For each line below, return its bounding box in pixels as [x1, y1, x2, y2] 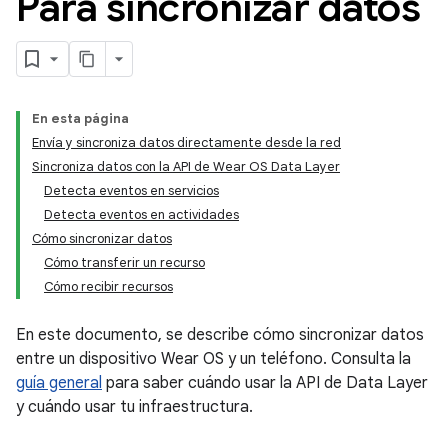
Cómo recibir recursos [44, 278, 173, 295]
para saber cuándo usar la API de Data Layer [102, 373, 428, 393]
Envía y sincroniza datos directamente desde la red [32, 134, 341, 151]
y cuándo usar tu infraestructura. [16, 397, 253, 417]
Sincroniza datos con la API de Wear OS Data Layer [32, 158, 340, 175]
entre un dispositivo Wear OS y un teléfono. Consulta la [16, 349, 411, 369]
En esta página [32, 110, 129, 127]
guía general [16, 373, 102, 393]
